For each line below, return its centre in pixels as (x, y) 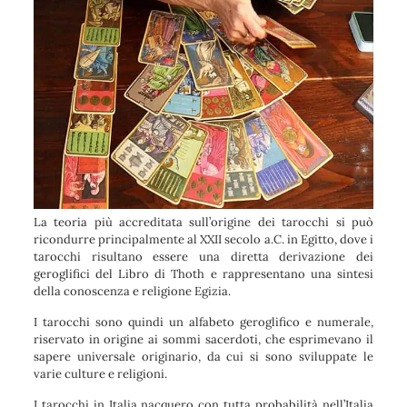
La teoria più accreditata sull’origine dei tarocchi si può (203, 223)
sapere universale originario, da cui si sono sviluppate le (203, 357)
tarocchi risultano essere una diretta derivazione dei (203, 257)
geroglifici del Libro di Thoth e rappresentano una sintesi (203, 274)
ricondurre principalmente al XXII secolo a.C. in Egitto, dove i (203, 240)
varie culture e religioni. (100, 374)
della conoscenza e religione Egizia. (132, 292)
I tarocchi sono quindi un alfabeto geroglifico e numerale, (203, 323)
